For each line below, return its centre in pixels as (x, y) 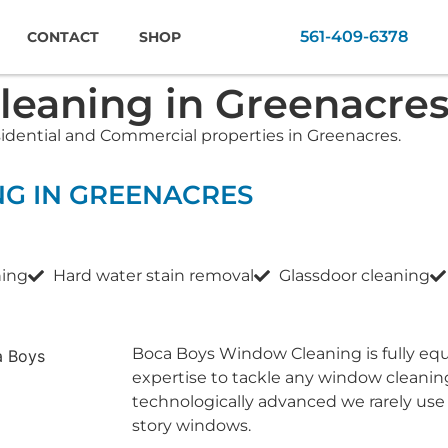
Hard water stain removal (153, 276)
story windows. (191, 426)
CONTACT (63, 37)
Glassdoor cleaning (354, 276)
